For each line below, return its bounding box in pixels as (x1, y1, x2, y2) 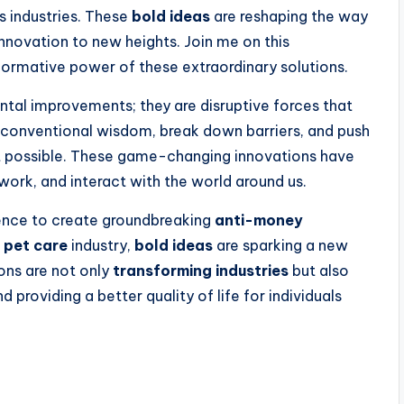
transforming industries (113, 262, 289, 280)
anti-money (215, 211, 303, 230)
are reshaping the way (210, 7, 368, 26)
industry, (68, 236, 134, 255)
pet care (4, 236, 68, 255)
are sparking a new (213, 236, 348, 255)
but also (289, 262, 349, 280)
